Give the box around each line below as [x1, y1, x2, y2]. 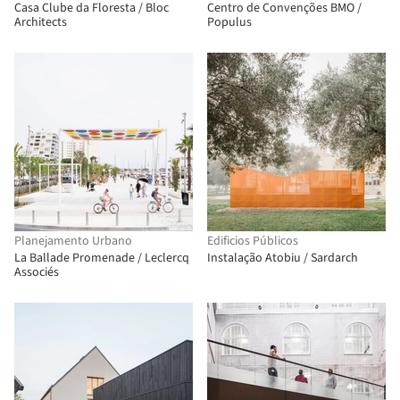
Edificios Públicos [207, 232, 298, 250]
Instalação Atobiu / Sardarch [207, 249, 358, 267]
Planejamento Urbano [14, 232, 132, 250]
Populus [207, 13, 252, 31]
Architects [14, 13, 67, 31]
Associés [14, 263, 59, 281]
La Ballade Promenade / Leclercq [14, 249, 189, 267]
